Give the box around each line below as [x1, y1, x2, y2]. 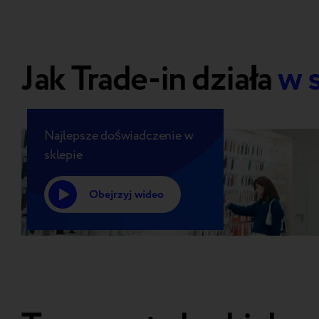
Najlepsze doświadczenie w [44, 127, 194, 145]
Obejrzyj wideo [89, 186, 164, 203]
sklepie [44, 146, 83, 164]
